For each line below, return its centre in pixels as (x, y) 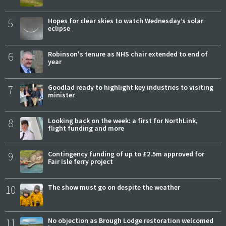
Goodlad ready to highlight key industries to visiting (131, 88)
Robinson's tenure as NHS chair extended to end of (128, 54)
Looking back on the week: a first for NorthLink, (123, 121)
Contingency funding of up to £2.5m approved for (126, 154)
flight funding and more (86, 128)
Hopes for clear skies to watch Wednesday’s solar (126, 21)
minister (61, 95)
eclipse (59, 29)
